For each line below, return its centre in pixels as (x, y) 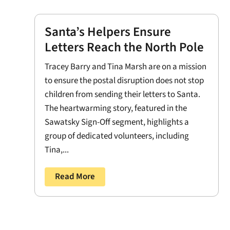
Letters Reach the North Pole (124, 47)
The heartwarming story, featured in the (116, 109)
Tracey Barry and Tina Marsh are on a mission (126, 67)
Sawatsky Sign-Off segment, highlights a (117, 122)
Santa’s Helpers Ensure (108, 32)
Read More (75, 177)
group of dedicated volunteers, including (117, 136)
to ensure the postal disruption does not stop (124, 81)
